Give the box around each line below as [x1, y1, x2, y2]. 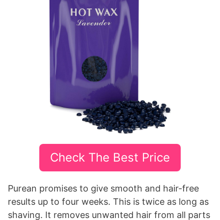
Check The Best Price [50, 150, 170, 165]
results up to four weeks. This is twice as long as [8, 196, 209, 207]
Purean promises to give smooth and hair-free [8, 183, 199, 193]
